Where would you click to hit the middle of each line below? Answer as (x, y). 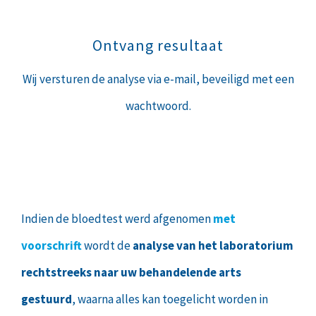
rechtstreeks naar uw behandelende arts (131, 273)
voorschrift (51, 246)
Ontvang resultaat (158, 45)
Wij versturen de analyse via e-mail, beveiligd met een (158, 79)
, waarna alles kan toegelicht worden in (170, 299)
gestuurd (47, 299)
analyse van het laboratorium (213, 246)
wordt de (107, 246)
